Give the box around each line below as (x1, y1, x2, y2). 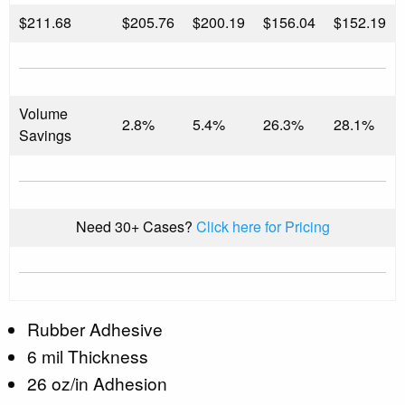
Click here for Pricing (195, 215, 330, 237)
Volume (19, 102, 68, 124)
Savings (19, 124, 71, 146)
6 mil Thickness (27, 343, 148, 368)
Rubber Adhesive (27, 316, 163, 341)
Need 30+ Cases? (75, 215, 196, 237)
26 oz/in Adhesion (27, 370, 167, 395)
